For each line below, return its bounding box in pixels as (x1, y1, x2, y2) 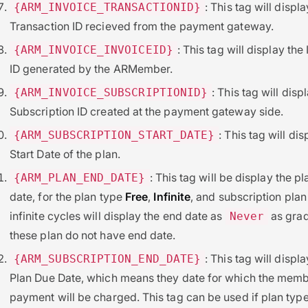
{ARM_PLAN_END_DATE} (14, 170, 146, 184)
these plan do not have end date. (10, 228, 176, 242)
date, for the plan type (10, 189, 125, 203)
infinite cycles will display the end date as (10, 208, 225, 223)
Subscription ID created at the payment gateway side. (10, 104, 284, 118)
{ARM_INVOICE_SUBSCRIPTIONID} (14, 85, 208, 99)
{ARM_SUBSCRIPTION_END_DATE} (14, 252, 201, 265)
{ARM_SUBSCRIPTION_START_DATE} (14, 128, 215, 142)
